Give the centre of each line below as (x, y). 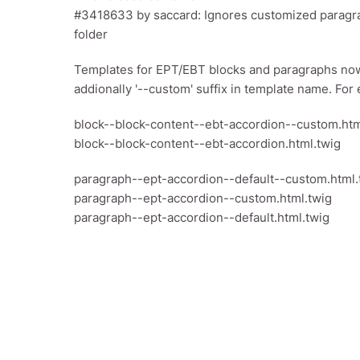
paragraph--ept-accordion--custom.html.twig (203, 198)
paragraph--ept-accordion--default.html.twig (202, 217)
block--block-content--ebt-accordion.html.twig (207, 143)
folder (91, 34)
